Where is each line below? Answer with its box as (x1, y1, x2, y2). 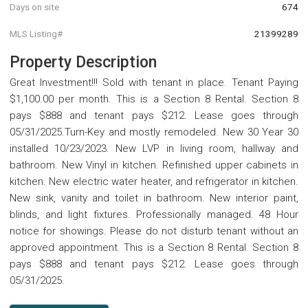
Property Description (10, 53, 157, 72)
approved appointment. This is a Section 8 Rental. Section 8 (10, 241, 298, 254)
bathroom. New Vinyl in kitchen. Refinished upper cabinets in (10, 159, 298, 172)
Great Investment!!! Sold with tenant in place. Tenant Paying (10, 76, 298, 89)
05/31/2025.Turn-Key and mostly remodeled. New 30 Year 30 (10, 126, 298, 139)
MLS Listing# (10, 28, 63, 40)
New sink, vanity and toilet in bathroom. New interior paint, (10, 192, 298, 205)
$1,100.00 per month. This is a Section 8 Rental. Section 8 (10, 93, 298, 106)
